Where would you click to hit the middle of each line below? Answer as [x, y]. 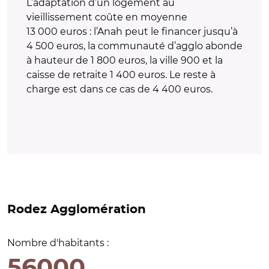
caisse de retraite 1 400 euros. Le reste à [121, 74]
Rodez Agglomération [77, 209]
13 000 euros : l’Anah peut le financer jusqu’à [132, 31]
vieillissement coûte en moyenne [107, 17]
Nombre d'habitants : [58, 243]
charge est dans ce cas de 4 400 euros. [119, 89]
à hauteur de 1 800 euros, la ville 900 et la [125, 60]
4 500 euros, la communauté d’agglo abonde [134, 46]
